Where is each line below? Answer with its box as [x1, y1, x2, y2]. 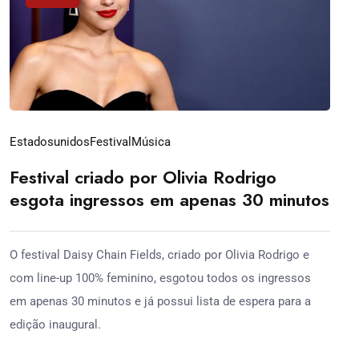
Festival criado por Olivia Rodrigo [10, 163, 276, 190]
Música [131, 134, 171, 149]
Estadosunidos [10, 134, 90, 149]
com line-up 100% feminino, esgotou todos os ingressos [10, 270, 311, 285]
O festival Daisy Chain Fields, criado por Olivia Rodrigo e [10, 247, 309, 262]
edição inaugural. [10, 317, 101, 332]
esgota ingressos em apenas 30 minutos [10, 186, 329, 212]
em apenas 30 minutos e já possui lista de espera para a [10, 293, 311, 309]
